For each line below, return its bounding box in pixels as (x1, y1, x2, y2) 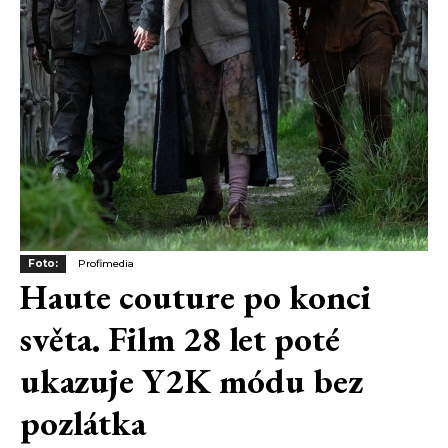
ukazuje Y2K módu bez (20, 358, 363, 404)
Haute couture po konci (20, 274, 371, 320)
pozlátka (20, 400, 146, 446)
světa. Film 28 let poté (20, 316, 340, 362)
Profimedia (78, 257, 134, 271)
